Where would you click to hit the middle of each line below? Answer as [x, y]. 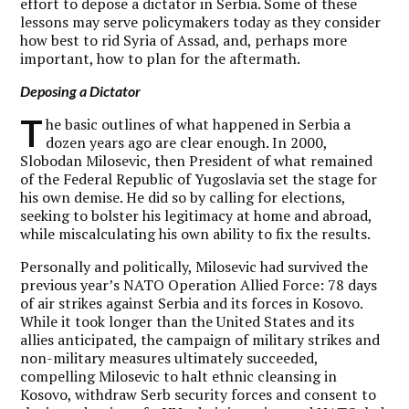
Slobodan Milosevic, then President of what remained [197, 161]
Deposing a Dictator [81, 91]
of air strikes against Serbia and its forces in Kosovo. [192, 303]
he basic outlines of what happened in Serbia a [199, 124]
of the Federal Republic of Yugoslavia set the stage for [199, 179]
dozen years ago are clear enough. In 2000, [187, 142]
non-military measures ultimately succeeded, [169, 358]
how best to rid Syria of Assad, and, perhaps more [184, 40]
